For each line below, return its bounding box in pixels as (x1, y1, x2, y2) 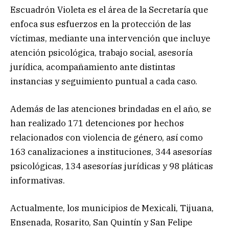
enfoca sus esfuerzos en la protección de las (10, 18, 191, 30)
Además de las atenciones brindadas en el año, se (10, 103, 211, 114)
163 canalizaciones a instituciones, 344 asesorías (10, 146, 212, 157)
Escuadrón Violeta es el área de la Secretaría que (10, 4, 208, 15)
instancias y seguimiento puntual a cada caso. (10, 75, 197, 87)
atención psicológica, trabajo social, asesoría (10, 47, 193, 58)
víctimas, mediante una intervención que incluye (10, 32, 210, 44)
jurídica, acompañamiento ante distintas (10, 61, 175, 73)
